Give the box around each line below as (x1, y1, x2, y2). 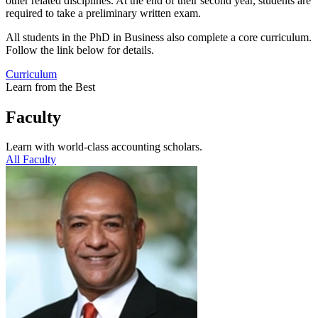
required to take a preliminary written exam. (6, 6, 201, 19)
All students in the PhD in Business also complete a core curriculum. (6, 31, 312, 43)
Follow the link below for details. (6, 43, 154, 56)
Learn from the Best (6, 80, 95, 93)
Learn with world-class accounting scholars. (6, 141, 202, 153)
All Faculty (6, 153, 56, 166)
